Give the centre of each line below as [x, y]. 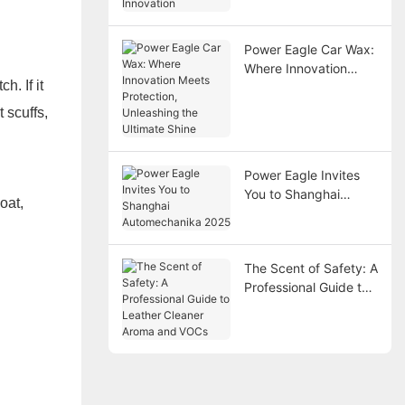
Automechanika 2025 [306, 212]
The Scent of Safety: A [311, 268]
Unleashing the [287, 106]
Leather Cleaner [291, 306]
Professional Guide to [306, 287]
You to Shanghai [292, 193]
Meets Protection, [296, 87]
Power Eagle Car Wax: [309, 49]
